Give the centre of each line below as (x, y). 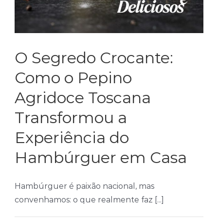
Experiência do (72, 137)
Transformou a (71, 118)
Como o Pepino (73, 78)
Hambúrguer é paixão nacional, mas (84, 186)
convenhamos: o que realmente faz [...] (89, 200)
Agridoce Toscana (83, 98)
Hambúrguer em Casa (101, 157)
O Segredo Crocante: (94, 58)
